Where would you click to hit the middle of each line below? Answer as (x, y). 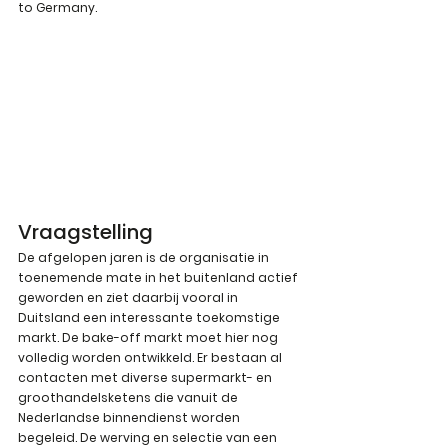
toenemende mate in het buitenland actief (159, 278)
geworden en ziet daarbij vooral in (129, 298)
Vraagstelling (85, 232)
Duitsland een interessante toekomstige (150, 318)
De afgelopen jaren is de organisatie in (145, 258)
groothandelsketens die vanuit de (129, 398)
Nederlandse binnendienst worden (130, 418)
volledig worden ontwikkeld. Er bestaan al (151, 358)
